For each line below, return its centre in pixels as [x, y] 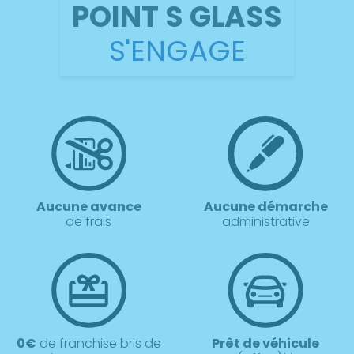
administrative [265, 222]
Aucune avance [88, 207]
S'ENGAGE [177, 51]
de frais [88, 222]
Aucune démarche [265, 207]
